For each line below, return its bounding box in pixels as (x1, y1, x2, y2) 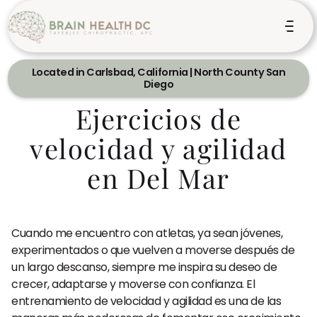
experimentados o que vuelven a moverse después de (11, 242, 295, 258)
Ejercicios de (75, 98, 242, 136)
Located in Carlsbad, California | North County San (31, 65, 286, 79)
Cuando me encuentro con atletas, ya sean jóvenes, (11, 225, 283, 241)
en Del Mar (87, 157, 230, 195)
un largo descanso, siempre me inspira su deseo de (11, 259, 277, 275)
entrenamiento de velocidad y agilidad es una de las (11, 293, 282, 309)
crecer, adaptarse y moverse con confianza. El (11, 276, 255, 292)
